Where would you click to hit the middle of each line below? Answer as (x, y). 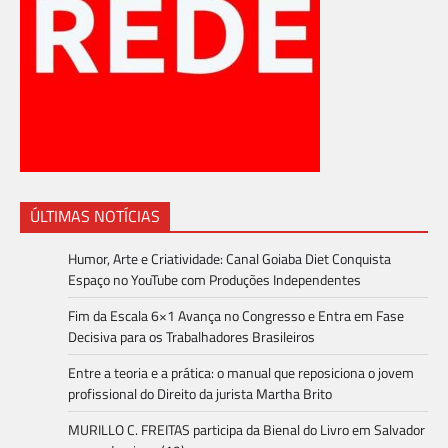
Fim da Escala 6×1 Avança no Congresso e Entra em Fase (236, 316)
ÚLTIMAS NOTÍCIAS (95, 216)
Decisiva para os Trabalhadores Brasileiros (191, 337)
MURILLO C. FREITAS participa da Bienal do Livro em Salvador (246, 430)
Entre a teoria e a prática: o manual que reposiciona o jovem (241, 373)
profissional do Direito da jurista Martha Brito (200, 394)
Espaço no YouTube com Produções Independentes (214, 280)
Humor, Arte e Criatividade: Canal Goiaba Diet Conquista (229, 259)
